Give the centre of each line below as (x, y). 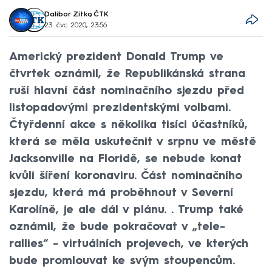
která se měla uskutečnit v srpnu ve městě (133, 142)
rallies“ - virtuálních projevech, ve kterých (129, 244)
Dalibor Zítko (68, 14)
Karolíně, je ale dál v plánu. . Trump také (126, 210)
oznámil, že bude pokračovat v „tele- (117, 227)
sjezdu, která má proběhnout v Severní (121, 193)
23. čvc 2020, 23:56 (75, 25)
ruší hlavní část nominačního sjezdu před (127, 91)
